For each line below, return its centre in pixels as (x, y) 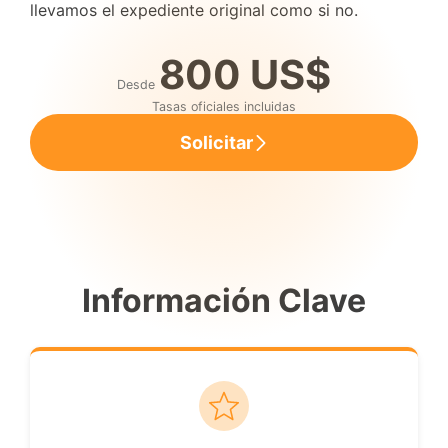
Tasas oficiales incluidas (224, 106)
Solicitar (216, 142)
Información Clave (224, 300)
